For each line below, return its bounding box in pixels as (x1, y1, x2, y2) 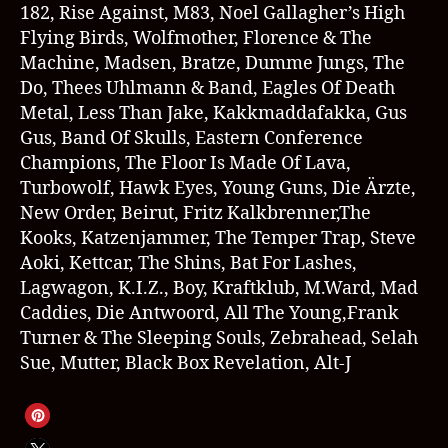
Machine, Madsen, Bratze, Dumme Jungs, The (20, 51, 405, 75)
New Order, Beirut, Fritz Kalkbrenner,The (20, 201, 371, 225)
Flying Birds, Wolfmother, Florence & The (20, 26, 372, 50)
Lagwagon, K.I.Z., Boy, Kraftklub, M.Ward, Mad (20, 276, 418, 300)
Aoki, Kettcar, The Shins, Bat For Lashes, (20, 251, 357, 275)
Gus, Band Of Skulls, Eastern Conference (20, 126, 363, 150)
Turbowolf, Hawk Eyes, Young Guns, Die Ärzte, (20, 176, 416, 200)
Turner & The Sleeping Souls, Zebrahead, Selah (20, 326, 418, 350)
